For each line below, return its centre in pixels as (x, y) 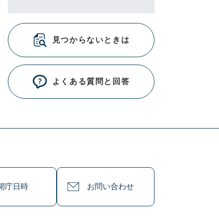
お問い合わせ (110, 186)
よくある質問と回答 (91, 81)
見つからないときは (91, 40)
